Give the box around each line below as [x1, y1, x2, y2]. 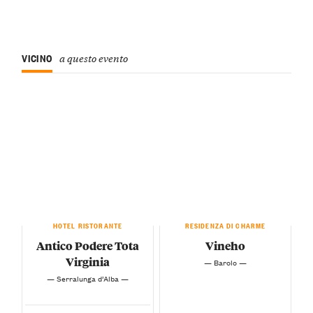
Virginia [66, 253, 110, 270]
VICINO [22, 50, 52, 66]
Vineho [205, 237, 245, 254]
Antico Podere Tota [36, 237, 139, 254]
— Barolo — [204, 256, 247, 269]
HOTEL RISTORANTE [52, 219, 123, 231]
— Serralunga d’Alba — [47, 272, 129, 285]
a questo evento [59, 50, 128, 66]
